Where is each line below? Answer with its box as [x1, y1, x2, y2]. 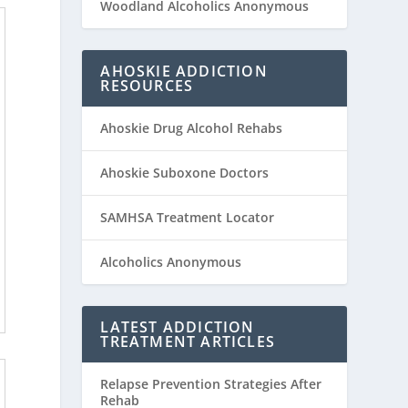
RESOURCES [100, 75, 194, 96]
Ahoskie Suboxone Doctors [100, 163, 270, 181]
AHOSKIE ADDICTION [100, 60, 268, 81]
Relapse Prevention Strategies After [100, 374, 322, 393]
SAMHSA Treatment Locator [100, 208, 275, 226]
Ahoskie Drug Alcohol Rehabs [100, 118, 283, 137]
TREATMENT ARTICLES [100, 331, 275, 352]
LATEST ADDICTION [100, 316, 255, 337]
